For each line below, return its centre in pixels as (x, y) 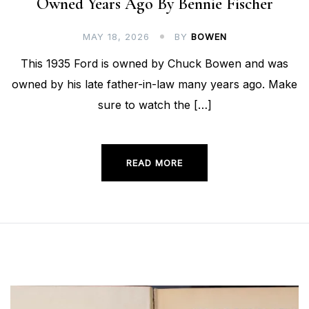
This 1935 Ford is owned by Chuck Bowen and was (154, 64)
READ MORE (154, 163)
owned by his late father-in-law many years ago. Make (154, 84)
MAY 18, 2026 (116, 37)
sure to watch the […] (154, 105)
